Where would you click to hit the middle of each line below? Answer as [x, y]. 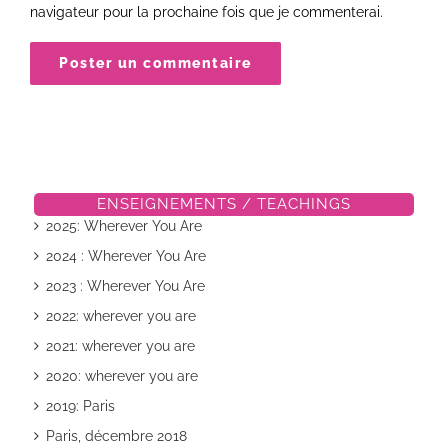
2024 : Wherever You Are [125, 255]
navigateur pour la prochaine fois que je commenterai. [206, 11]
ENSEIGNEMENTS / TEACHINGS [224, 203]
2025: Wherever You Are [123, 225]
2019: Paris [80, 405]
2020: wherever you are [121, 375]
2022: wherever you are [120, 315]
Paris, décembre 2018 [116, 435]
